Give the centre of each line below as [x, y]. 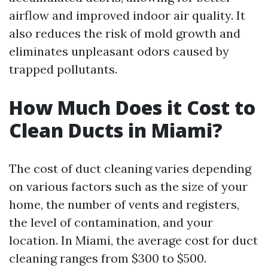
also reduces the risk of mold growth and [125, 33]
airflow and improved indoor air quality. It [127, 15]
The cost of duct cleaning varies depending [130, 168]
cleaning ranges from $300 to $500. [108, 258]
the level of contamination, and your [111, 222]
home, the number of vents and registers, [124, 204]
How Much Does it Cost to [132, 107]
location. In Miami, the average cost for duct [133, 240]
